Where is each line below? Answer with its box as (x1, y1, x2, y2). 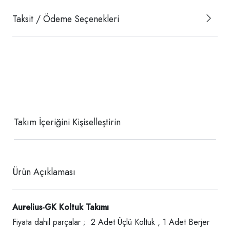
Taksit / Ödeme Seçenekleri (12, 12, 119, 26)
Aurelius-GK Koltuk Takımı (12, 201, 109, 213)
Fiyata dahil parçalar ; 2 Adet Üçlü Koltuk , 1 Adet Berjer (12, 216, 209, 228)
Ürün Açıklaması (12, 165, 75, 179)
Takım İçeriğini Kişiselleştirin (14, 115, 121, 129)
